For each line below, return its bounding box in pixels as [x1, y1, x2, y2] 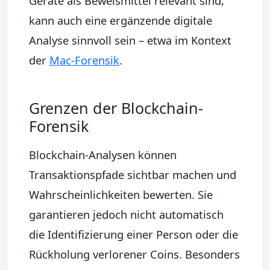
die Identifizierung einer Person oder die [29, 226, 238, 242]
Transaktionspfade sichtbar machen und [29, 166, 236, 182]
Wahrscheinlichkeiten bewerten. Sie [29, 186, 213, 202]
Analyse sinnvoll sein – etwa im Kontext [29, 32, 231, 48]
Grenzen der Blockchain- [29, 97, 203, 118]
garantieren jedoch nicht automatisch [29, 206, 224, 222]
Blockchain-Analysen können [29, 146, 177, 162]
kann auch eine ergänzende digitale [29, 12, 212, 28]
